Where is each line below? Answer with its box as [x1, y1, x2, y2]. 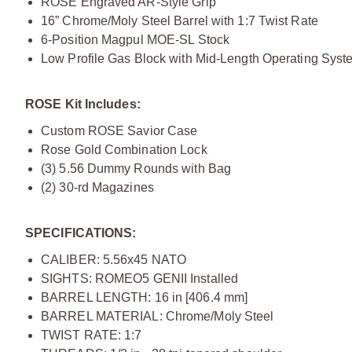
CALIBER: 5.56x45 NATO [41, 252, 187, 266]
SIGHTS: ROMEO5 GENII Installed [41, 271, 238, 285]
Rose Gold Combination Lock [41, 142, 207, 156]
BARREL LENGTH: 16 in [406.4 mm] [41, 290, 248, 304]
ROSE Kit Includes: [25, 97, 141, 111]
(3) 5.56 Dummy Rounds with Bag [41, 161, 231, 175]
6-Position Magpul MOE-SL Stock [41, 32, 229, 46]
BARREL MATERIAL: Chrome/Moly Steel [41, 309, 274, 323]
